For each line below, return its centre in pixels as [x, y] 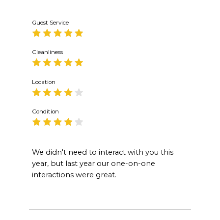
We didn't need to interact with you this [102, 152]
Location [43, 82]
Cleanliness [47, 52]
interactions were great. [74, 175]
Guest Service [50, 22]
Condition [45, 112]
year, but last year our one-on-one [93, 163]
